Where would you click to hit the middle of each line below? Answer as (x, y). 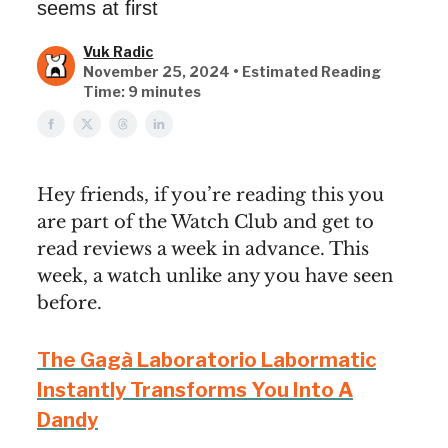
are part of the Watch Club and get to (205, 222)
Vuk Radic (118, 51)
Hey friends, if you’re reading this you (210, 195)
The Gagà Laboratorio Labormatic (206, 360)
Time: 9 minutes (142, 91)
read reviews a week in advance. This (203, 249)
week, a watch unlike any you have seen (215, 276)
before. (69, 303)
